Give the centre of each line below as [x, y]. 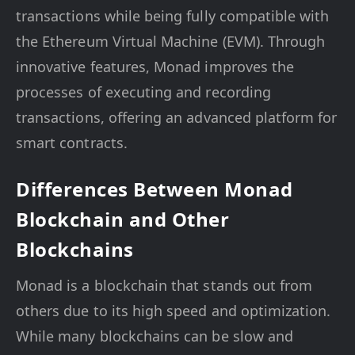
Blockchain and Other [122, 219]
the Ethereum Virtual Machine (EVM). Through [171, 41]
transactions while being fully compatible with [173, 16]
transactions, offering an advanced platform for [177, 117]
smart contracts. [72, 143]
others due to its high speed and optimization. [174, 311]
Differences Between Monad [155, 189]
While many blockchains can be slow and [155, 336]
